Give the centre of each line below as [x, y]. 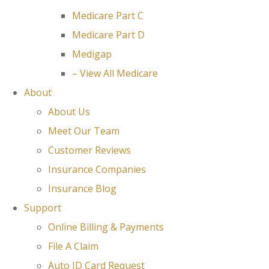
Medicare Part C [108, 16]
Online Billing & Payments [106, 227]
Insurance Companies [97, 169]
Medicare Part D [108, 35]
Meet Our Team [84, 131]
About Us [69, 112]
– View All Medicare [115, 73]
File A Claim [73, 246]
